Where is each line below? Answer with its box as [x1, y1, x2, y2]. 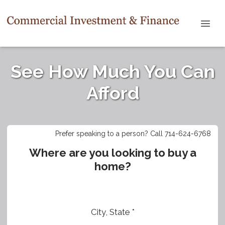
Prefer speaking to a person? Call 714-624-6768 [55, 130, 211, 138]
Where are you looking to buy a [29, 146, 196, 159]
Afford [86, 82, 139, 103]
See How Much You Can [10, 61, 215, 82]
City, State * [90, 206, 135, 217]
